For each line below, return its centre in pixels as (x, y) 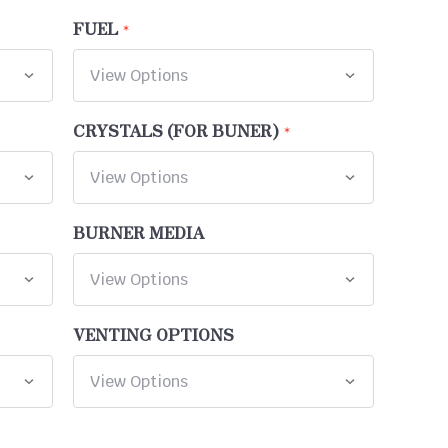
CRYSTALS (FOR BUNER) (176, 130)
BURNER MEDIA (139, 232)
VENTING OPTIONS (154, 334)
